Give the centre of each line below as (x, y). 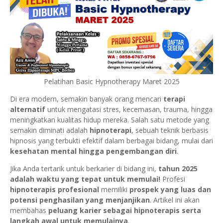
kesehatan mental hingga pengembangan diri (93, 151)
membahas (29, 211)
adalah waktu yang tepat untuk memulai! (85, 179)
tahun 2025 (178, 169)
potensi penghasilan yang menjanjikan (80, 200)
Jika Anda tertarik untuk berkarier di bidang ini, (84, 169)
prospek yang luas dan (170, 190)
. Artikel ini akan (175, 200)
